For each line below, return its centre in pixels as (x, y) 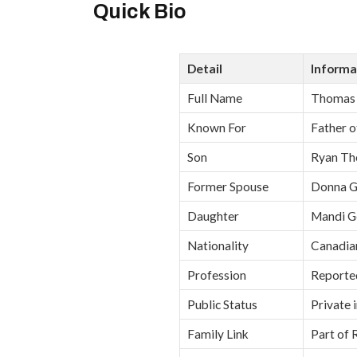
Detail (205, 69)
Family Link (218, 334)
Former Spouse (228, 187)
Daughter (213, 216)
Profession (217, 275)
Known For (217, 128)
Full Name (215, 98)
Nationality (218, 246)
